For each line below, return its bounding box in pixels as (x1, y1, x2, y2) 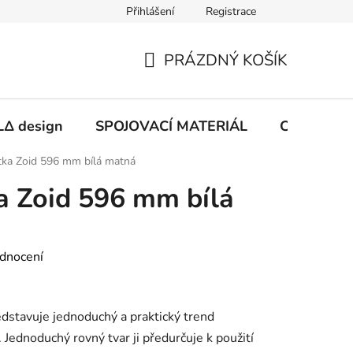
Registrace (206, 4, 256, 19)
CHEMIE (280, 116, 334, 136)
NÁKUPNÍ (143, 68, 214, 90)
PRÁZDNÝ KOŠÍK (164, 49, 288, 71)
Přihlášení (126, 4, 174, 19)
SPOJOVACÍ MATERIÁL (95, 116, 247, 136)
